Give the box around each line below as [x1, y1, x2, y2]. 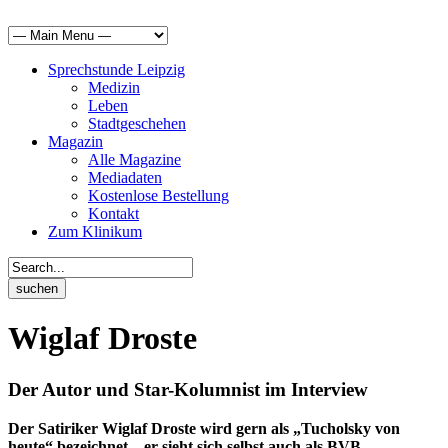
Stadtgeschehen [88, 115, 186, 132]
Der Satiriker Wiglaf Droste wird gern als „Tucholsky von [8, 419, 400, 437]
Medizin [88, 79, 140, 96]
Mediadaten [88, 169, 162, 186]
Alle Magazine [88, 151, 181, 168]
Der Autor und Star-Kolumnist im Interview [8, 378, 368, 400]
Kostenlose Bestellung [88, 187, 229, 204]
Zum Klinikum [48, 223, 142, 240]
